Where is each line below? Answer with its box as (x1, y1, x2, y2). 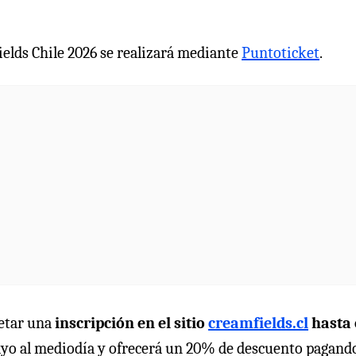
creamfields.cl (208, 313, 308, 332)
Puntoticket (242, 43, 319, 62)
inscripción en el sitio (55, 313, 208, 332)
